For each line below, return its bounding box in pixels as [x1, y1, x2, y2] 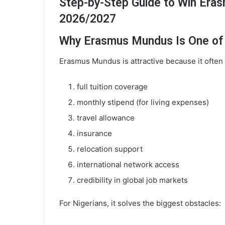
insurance [77, 129, 112, 139]
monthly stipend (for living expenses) [77, 97, 209, 107]
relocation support [77, 144, 143, 154]
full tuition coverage [77, 82, 148, 92]
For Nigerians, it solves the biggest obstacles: [59, 198, 221, 208]
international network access [77, 160, 179, 170]
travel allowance [77, 113, 135, 123]
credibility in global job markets [77, 175, 188, 185]
